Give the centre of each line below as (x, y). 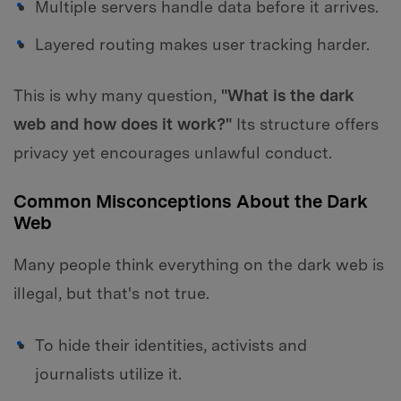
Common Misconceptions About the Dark (191, 201)
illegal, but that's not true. (111, 294)
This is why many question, (117, 96)
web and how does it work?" (123, 124)
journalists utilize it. (108, 373)
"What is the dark (288, 96)
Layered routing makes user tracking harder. (202, 44)
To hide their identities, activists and (171, 345)
